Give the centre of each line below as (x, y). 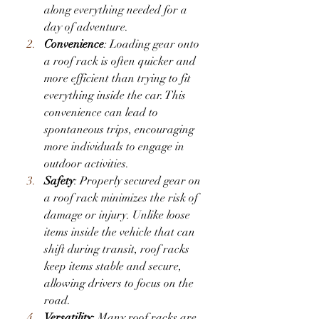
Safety (59, 181)
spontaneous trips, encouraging (119, 130)
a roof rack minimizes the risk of (121, 198)
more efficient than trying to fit (117, 79)
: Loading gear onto (152, 45)
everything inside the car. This (115, 96)
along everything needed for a (116, 10)
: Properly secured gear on (137, 181)
